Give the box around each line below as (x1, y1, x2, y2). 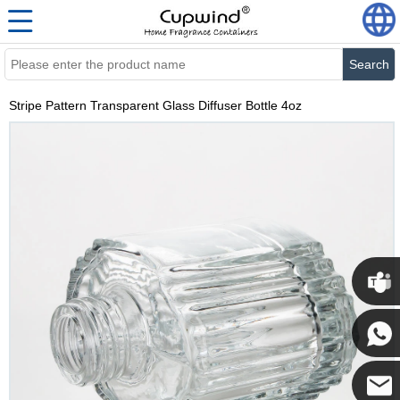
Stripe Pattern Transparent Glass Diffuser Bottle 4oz (9, 98, 302, 112)
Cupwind (352, 365, 397, 379)
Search (348, 56, 389, 71)
